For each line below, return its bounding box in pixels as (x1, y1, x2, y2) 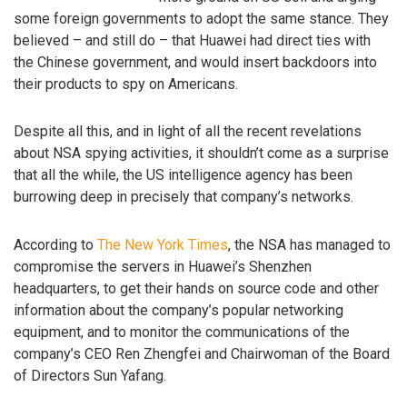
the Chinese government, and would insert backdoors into (14, 53, 377, 71)
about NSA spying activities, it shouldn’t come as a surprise (14, 144, 389, 163)
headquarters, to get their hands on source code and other (14, 280, 379, 298)
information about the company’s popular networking (14, 302, 343, 320)
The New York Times (97, 236, 228, 254)
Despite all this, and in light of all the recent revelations (14, 123, 362, 141)
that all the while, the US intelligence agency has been (14, 166, 352, 184)
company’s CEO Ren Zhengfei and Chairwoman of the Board (14, 345, 390, 363)
